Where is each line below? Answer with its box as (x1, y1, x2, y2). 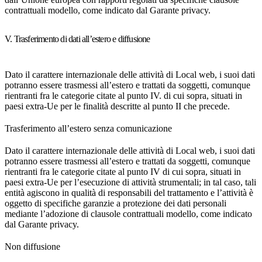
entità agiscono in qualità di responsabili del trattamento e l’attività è (5, 188, 253, 198)
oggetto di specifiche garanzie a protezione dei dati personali (5, 198, 226, 208)
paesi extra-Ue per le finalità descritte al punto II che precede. (5, 101, 230, 111)
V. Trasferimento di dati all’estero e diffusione (5, 34, 150, 44)
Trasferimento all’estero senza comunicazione (5, 123, 172, 133)
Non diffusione (5, 242, 60, 251)
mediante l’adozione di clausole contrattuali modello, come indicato (5, 209, 252, 219)
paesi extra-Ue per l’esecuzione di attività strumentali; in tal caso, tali (5, 177, 256, 187)
